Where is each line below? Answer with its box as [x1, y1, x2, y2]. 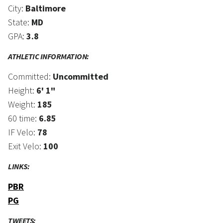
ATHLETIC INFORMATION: [8, 51, 89, 62]
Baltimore [25, 2, 66, 14]
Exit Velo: [8, 140, 43, 152]
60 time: [8, 112, 39, 124]
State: [8, 16, 31, 28]
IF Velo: [8, 126, 37, 138]
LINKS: [8, 161, 30, 172]
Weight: [8, 99, 37, 111]
